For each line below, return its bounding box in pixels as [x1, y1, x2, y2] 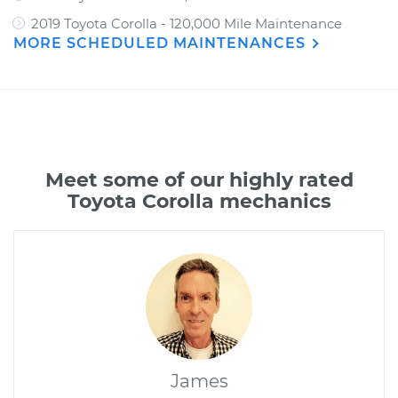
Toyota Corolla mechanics [67, 189, 331, 213]
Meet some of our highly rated [44, 168, 354, 192]
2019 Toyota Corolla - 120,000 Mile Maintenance [31, 15, 342, 32]
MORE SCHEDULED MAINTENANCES [13, 35, 310, 52]
